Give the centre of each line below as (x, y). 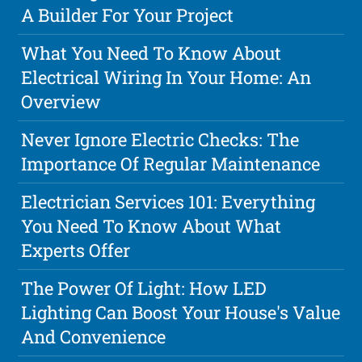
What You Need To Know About (152, 53)
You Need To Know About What (152, 226)
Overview (61, 102)
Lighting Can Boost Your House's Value (181, 313)
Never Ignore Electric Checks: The (160, 140)
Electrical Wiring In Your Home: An (166, 78)
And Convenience (94, 337)
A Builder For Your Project (128, 15)
